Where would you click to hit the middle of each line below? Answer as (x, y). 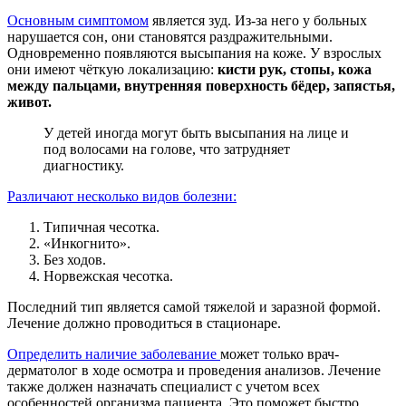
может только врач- (280, 353)
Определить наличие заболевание (114, 353)
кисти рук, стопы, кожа (293, 69)
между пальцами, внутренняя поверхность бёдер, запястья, (201, 85)
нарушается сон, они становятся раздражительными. (170, 36)
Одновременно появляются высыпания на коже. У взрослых (194, 53)
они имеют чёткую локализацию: (111, 69)
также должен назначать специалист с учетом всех (164, 386)
